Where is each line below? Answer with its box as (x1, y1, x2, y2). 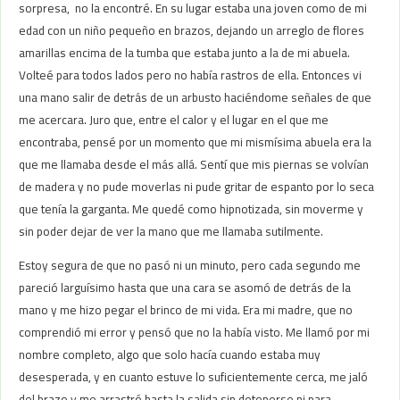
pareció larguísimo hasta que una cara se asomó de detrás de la (19, 279, 352, 297)
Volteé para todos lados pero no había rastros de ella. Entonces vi (19, 65, 362, 84)
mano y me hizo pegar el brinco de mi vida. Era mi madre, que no (19, 301, 354, 320)
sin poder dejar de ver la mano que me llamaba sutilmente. (19, 221, 324, 240)
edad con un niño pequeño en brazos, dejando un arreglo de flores (19, 21, 365, 39)
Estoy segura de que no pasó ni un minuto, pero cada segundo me (19, 256, 362, 275)
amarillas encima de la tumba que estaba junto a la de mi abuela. (19, 43, 351, 62)
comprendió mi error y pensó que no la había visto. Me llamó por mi (19, 323, 371, 342)
